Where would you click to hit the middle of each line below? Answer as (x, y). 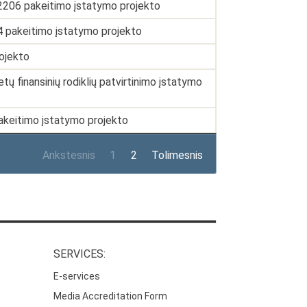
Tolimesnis (177, 155)
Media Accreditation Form (111, 296)
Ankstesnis (69, 155)
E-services (77, 277)
